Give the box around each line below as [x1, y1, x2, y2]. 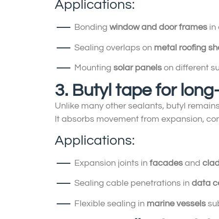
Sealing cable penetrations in [74, 178, 192, 188]
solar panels [113, 63, 162, 73]
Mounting [74, 63, 113, 73]
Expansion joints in [74, 158, 150, 168]
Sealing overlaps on [74, 43, 154, 52]
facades [150, 158, 183, 168]
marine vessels [147, 198, 206, 208]
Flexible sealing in [74, 198, 147, 208]
